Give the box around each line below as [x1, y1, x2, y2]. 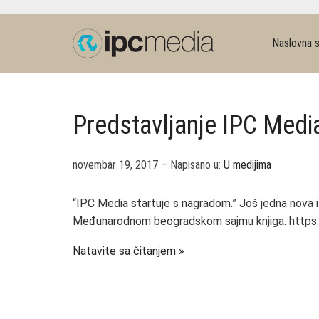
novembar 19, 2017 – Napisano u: [73, 158, 224, 172]
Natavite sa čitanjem [73, 244, 176, 258]
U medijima [224, 158, 271, 172]
